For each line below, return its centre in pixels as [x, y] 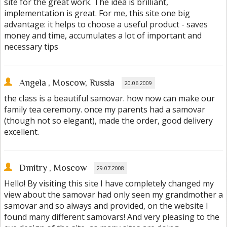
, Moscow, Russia [81, 83]
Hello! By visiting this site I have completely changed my [109, 184]
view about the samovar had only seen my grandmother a [113, 195]
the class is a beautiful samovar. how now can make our [109, 99]
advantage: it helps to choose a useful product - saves [106, 25]
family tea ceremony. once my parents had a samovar [105, 110]
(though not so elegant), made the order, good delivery [108, 121]
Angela [33, 83]
